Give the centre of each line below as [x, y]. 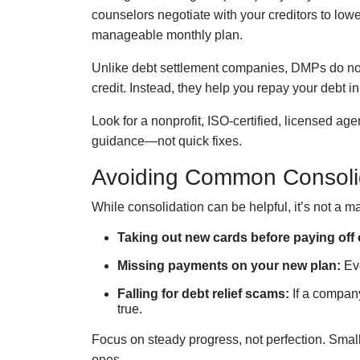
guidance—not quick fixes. [167, 141]
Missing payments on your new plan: [229, 265]
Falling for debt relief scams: [203, 293]
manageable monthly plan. [167, 35]
